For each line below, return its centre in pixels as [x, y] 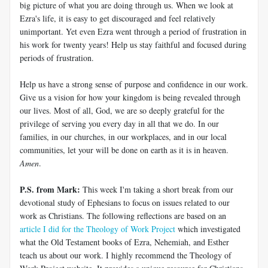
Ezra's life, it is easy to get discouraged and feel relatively [118, 18]
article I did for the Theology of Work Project [98, 229]
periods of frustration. [57, 57]
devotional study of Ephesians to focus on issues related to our [125, 202]
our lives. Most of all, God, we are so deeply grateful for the [122, 110]
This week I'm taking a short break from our [157, 189]
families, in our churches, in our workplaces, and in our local [123, 136]
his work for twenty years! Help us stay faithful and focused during [133, 44]
